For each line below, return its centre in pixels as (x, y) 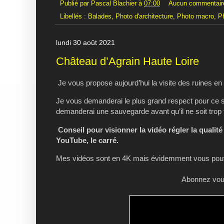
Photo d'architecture (144, 17)
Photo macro (195, 17)
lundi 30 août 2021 (85, 43)
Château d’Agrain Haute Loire (127, 61)
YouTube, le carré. (87, 140)
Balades (100, 17)
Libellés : (74, 17)
